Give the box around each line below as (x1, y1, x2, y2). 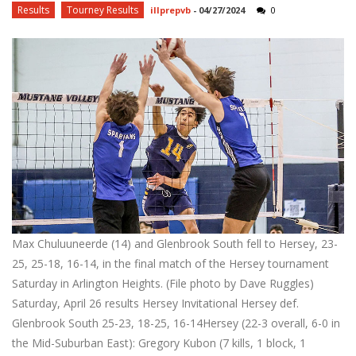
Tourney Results (67, 3, 138, 17)
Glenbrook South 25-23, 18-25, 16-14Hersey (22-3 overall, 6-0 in (12, 315, 340, 331)
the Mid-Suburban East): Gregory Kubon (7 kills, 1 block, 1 (12, 335, 306, 351)
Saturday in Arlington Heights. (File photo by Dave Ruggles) (12, 276, 314, 292)
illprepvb (150, 4, 191, 17)
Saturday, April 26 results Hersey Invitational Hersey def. (12, 296, 299, 311)
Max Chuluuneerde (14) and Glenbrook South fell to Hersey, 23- (12, 236, 338, 252)
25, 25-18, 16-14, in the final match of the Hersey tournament (12, 256, 329, 272)
